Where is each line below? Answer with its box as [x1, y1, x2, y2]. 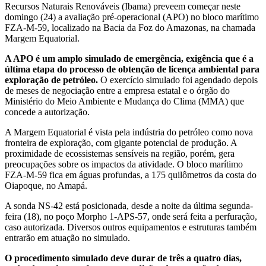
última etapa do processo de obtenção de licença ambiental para [5, 64, 259, 75]
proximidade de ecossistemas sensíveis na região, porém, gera [5, 148, 235, 159]
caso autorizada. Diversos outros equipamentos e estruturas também [5, 222, 256, 233]
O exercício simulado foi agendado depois [98, 75, 258, 85]
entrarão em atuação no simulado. [5, 233, 130, 243]
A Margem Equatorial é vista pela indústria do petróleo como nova [5, 127, 253, 138]
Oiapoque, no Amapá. [5, 180, 87, 191]
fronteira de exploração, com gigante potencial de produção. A [5, 138, 237, 148]
